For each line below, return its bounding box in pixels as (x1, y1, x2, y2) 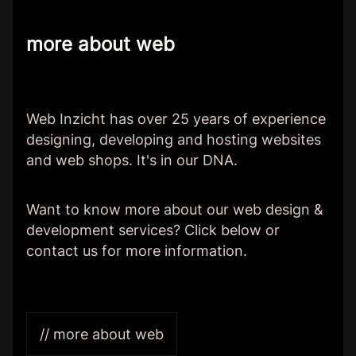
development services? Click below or (26, 221, 280, 238)
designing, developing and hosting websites (26, 131, 321, 149)
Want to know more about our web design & (26, 200, 323, 218)
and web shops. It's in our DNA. (26, 152, 238, 169)
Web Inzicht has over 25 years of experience (26, 110, 326, 128)
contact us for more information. (26, 242, 247, 259)
